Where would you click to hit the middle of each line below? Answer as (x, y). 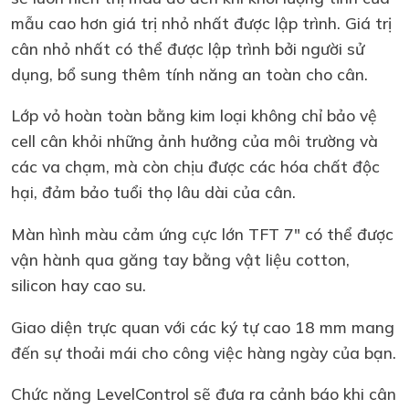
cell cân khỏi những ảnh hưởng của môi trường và (194, 141)
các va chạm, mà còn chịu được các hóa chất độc (195, 167)
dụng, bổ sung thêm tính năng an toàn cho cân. (196, 73)
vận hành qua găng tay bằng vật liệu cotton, (180, 259)
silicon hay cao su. (79, 284)
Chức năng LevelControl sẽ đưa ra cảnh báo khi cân (204, 394)
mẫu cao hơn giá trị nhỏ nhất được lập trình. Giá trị (201, 22)
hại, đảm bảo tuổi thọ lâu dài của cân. (153, 192)
